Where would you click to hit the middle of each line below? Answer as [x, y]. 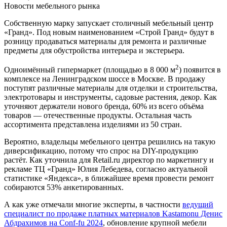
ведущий [198, 205]
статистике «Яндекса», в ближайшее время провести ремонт [109, 178]
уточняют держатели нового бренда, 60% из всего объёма [104, 106]
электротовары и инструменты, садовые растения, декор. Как [110, 97]
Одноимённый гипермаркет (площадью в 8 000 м [90, 70]
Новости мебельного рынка [52, 6]
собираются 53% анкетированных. [64, 187]
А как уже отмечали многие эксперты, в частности [93, 205]
